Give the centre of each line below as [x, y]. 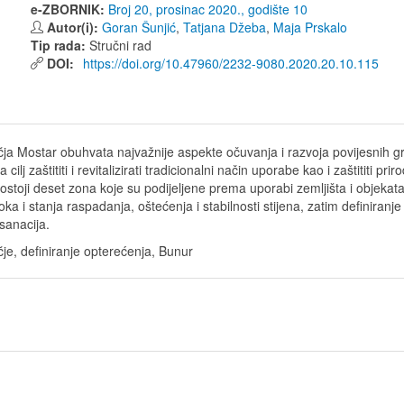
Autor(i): [74, 27]
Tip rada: [60, 45]
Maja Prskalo [310, 27]
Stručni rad [120, 45]
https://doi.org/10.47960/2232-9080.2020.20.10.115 [229, 63]
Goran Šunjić [139, 27]
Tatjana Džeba [225, 27]
